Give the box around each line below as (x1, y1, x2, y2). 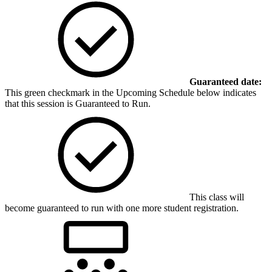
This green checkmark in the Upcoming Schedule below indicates (5, 87, 256, 98)
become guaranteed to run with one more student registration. (5, 202, 239, 213)
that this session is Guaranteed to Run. (5, 98, 151, 109)
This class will (187, 191, 244, 202)
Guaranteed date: (189, 76, 262, 87)
